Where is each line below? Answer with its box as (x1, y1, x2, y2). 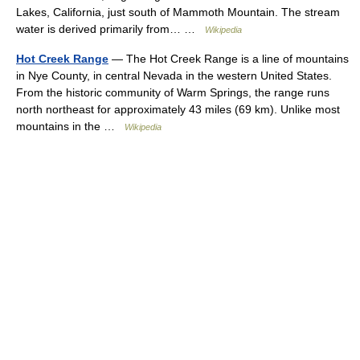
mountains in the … (16, 120, 125, 133)
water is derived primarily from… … (16, 22, 205, 35)
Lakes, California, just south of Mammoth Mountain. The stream (16, 6, 340, 18)
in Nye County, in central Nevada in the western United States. (16, 69, 332, 82)
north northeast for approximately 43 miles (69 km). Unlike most (16, 103, 340, 116)
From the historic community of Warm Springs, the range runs (16, 86, 329, 99)
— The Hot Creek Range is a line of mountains (108, 52, 349, 65)
